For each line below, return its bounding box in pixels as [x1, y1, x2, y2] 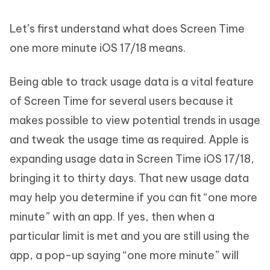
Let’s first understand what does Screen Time [10, 22, 245, 36]
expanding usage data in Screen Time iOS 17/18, [10, 152, 254, 166]
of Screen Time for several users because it [10, 94, 233, 108]
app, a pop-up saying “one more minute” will [10, 248, 239, 262]
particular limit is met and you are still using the [10, 229, 250, 243]
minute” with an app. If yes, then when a [10, 210, 215, 224]
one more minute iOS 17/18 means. [10, 41, 186, 55]
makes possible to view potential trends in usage [10, 113, 260, 127]
